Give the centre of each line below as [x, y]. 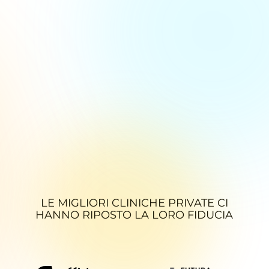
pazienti [134, 44]
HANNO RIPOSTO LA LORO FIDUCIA [134, 215]
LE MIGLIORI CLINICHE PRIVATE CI [134, 203]
